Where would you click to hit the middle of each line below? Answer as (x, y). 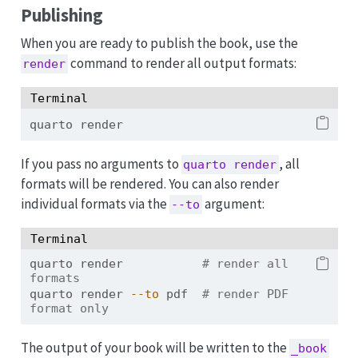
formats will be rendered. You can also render (149, 183)
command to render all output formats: (183, 63)
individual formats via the (95, 203)
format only (69, 309)
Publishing (62, 16)
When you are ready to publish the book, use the (159, 43)
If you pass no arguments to (101, 163)
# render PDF (245, 294)
